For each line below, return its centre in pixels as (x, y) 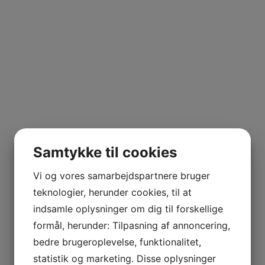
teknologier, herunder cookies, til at (112, 192)
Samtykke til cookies (105, 152)
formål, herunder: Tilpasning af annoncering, (132, 225)
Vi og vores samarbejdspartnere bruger (122, 175)
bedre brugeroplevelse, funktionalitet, (117, 242)
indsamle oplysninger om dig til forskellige (128, 209)
